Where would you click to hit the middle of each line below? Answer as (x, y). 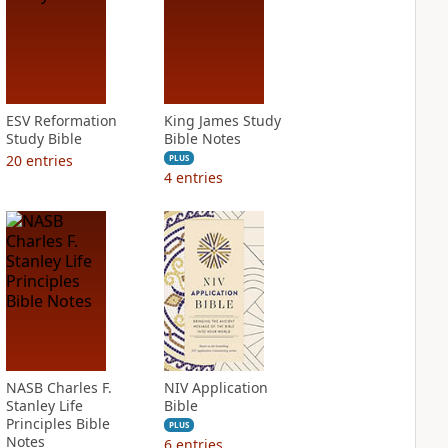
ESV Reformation (61, 120)
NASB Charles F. (58, 387)
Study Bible (43, 138)
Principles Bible (57, 423)
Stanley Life (44, 405)
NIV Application (215, 387)
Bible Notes (202, 138)
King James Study (222, 120)
